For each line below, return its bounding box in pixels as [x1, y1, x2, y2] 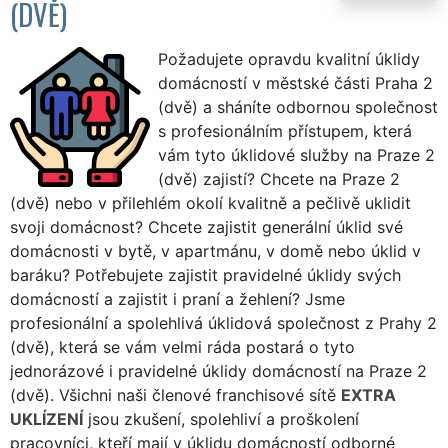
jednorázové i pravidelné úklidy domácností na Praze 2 [10, 360, 427, 381]
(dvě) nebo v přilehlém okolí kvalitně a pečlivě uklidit [10, 192, 411, 213]
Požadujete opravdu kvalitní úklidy [158, 48, 420, 69]
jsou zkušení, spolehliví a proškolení [83, 408, 359, 429]
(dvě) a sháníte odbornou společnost [158, 96, 438, 117]
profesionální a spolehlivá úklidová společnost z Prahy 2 [10, 312, 437, 333]
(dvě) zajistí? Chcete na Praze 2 [158, 168, 400, 189]
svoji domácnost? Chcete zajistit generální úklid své [10, 216, 403, 237]
